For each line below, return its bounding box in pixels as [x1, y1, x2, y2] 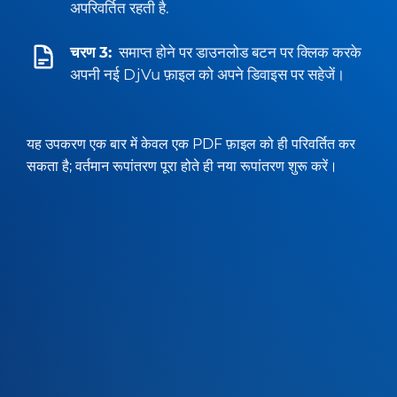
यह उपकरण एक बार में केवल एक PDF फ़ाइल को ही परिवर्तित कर [27, 135, 355, 152]
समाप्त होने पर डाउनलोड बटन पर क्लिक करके [119, 43, 362, 61]
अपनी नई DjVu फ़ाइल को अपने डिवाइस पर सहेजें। [70, 66, 345, 83]
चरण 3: [70, 43, 112, 61]
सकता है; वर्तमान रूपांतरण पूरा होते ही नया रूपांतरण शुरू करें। [27, 157, 338, 175]
